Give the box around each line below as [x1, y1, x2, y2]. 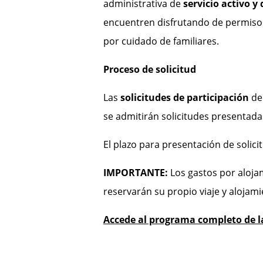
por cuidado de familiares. [103, 35, 219, 48]
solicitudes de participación [120, 91, 249, 104]
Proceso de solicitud [103, 63, 196, 76]
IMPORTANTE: [103, 166, 168, 180]
